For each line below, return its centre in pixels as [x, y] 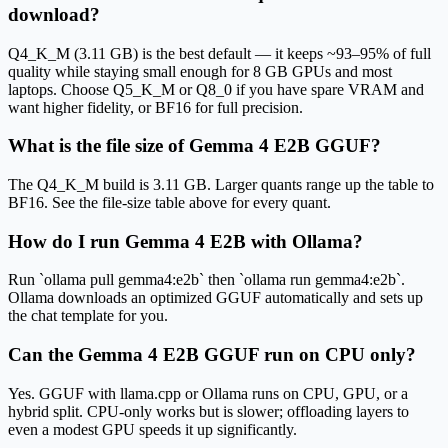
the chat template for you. [88, 316]
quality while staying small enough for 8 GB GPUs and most [200, 71]
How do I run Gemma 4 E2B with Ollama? [185, 241]
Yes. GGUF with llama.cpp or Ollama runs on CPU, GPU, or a [208, 393]
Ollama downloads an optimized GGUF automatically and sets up [215, 298]
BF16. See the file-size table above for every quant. [169, 202]
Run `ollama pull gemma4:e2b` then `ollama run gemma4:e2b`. [206, 280]
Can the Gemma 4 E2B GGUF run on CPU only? [212, 355]
